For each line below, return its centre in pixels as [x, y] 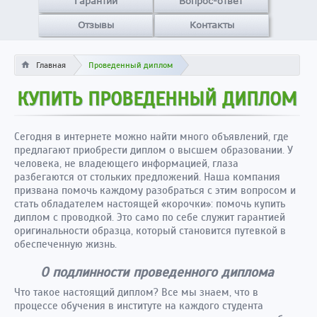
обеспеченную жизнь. [65, 244]
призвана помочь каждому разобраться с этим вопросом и [155, 190]
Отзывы [96, 25]
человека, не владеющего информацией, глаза [126, 163]
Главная [51, 65]
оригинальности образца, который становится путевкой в [150, 231]
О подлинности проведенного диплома [157, 272]
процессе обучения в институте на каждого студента [139, 306]
